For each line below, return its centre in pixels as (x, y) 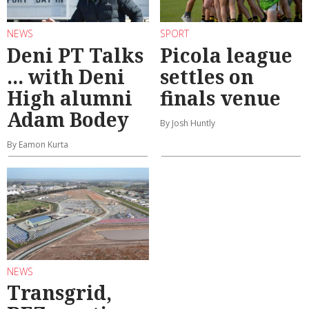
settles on (207, 76)
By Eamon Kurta (38, 144)
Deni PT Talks (75, 55)
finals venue (220, 98)
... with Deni (66, 76)
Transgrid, (59, 293)
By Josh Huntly (188, 123)
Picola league (226, 55)
